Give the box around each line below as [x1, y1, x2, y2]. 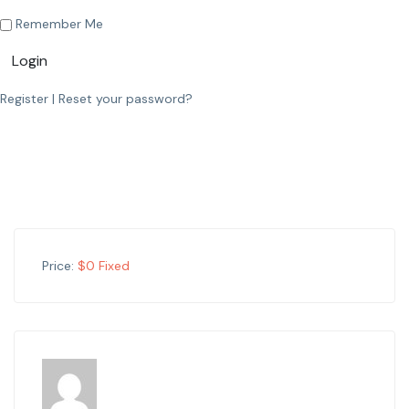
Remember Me [12, 15, 103, 32]
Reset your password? [58, 89, 193, 107]
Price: [42, 257, 74, 274]
